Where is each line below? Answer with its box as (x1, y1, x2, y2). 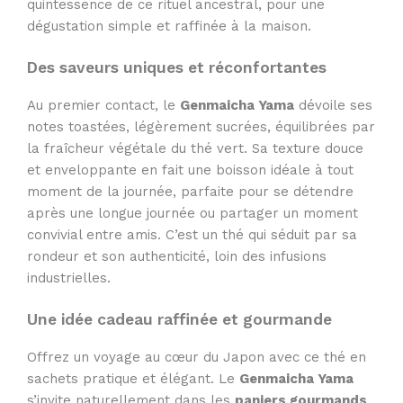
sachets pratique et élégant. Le (27, 370, 239, 387)
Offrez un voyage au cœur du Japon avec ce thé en (27, 348, 366, 365)
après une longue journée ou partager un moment (27, 204, 358, 221)
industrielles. (27, 269, 111, 286)
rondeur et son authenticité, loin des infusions (27, 247, 327, 264)
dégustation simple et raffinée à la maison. (27, 17, 311, 34)
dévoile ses (294, 96, 372, 113)
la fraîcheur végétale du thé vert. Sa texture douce (27, 139, 363, 157)
